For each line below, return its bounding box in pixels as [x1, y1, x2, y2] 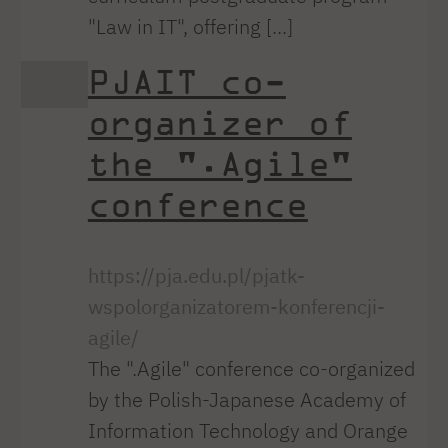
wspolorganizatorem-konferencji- [87, 293, 385, 319]
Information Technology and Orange [87, 417, 408, 443]
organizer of [87, 101, 352, 144]
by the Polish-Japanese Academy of [87, 386, 406, 412]
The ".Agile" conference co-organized [87, 355, 415, 381]
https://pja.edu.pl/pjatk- [87, 262, 305, 288]
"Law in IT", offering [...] [87, 13, 293, 39]
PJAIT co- [87, 60, 286, 103]
